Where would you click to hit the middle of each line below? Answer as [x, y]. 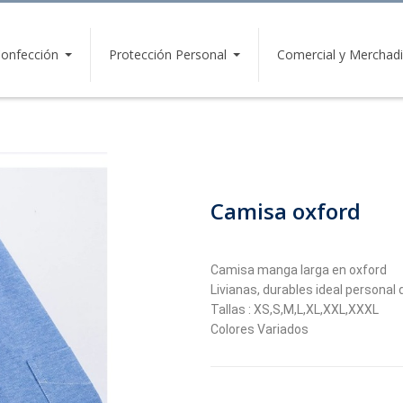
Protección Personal [168, 54]
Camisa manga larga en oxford [299, 269]
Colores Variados [260, 329]
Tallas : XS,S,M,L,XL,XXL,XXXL [295, 309]
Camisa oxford [286, 211]
